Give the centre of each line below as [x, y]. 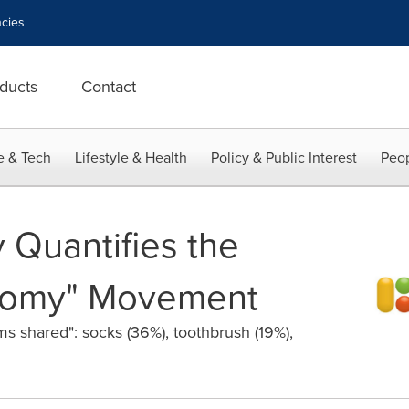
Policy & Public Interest [284, 157]
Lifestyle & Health [131, 157]
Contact [109, 87]
